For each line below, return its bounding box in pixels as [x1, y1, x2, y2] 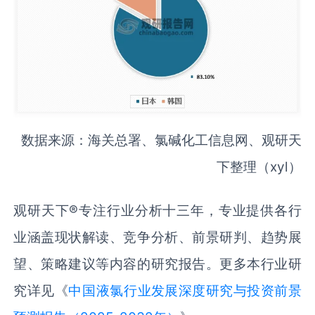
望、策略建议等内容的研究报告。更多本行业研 [13, 255, 302, 272]
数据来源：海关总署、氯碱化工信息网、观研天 [20, 131, 302, 149]
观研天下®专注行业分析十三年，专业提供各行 [13, 201, 302, 219]
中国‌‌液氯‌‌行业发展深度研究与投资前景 [68, 281, 302, 299]
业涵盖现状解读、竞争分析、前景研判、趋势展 [13, 228, 302, 245]
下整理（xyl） [216, 158, 302, 176]
